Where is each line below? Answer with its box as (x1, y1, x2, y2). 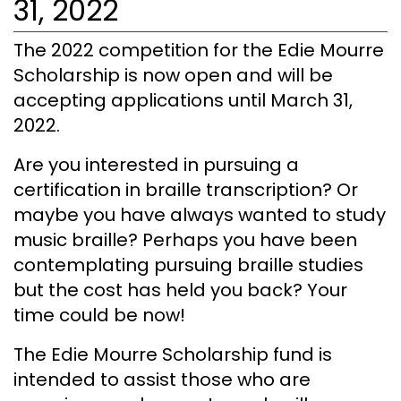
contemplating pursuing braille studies (13, 252, 363, 277)
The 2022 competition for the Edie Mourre (13, 37, 384, 63)
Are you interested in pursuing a (13, 151, 299, 177)
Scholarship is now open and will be (13, 62, 333, 88)
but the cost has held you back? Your (13, 277, 347, 303)
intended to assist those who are (13, 366, 311, 392)
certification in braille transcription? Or (13, 176, 358, 202)
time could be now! (13, 302, 185, 328)
